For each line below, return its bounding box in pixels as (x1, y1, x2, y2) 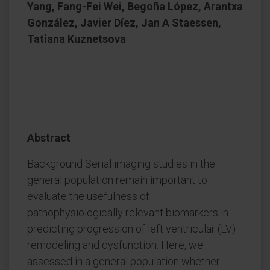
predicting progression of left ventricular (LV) (27, 222, 236, 235)
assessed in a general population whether (27, 255, 220, 268)
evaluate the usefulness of (27, 190, 149, 202)
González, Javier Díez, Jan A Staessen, (27, 16, 221, 29)
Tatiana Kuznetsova (27, 33, 126, 45)
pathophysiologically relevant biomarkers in (27, 206, 228, 219)
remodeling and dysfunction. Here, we (27, 239, 203, 251)
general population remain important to (27, 174, 207, 186)
